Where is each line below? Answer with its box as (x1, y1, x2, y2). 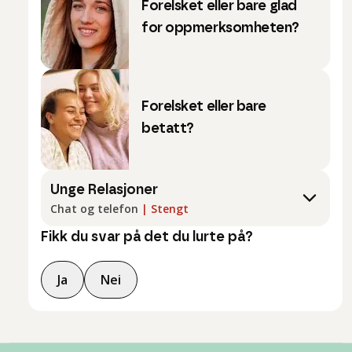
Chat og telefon (50, 201, 138, 217)
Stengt (151, 201, 189, 217)
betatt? (141, 122, 194, 137)
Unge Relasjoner (50, 183, 158, 198)
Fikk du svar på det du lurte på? (41, 230, 253, 245)
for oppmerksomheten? (141, 21, 300, 36)
